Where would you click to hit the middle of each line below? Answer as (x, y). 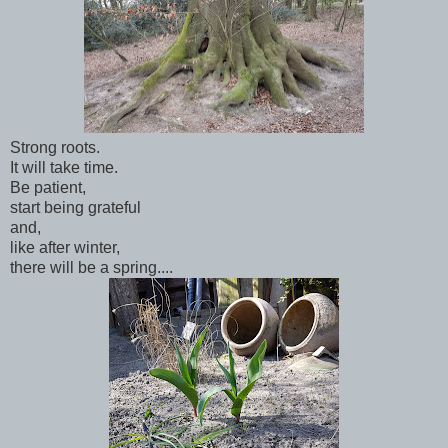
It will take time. (64, 167)
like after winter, (65, 247)
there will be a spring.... (91, 267)
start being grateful (75, 207)
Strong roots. (55, 147)
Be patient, (48, 187)
